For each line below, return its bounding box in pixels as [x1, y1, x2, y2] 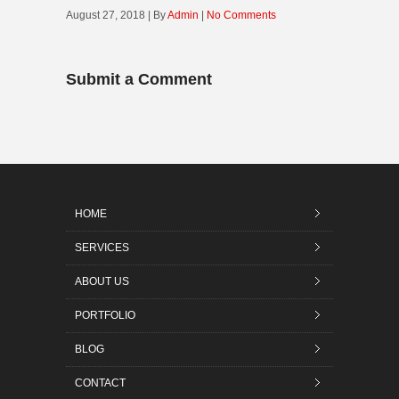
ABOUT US [75, 275, 129, 288]
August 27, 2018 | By [66, 9, 167, 21]
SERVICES [75, 241, 129, 254]
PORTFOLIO [75, 309, 135, 322]
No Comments [207, 9, 276, 21]
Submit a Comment [66, 70, 212, 88]
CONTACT [75, 377, 126, 389]
